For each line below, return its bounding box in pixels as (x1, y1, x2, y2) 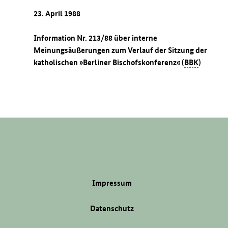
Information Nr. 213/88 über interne (34, 33, 158, 43)
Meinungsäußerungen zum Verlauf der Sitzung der (34, 45, 208, 55)
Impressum (92, 178, 132, 188)
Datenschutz (90, 204, 134, 214)
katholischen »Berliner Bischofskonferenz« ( (34, 58, 185, 68)
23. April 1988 (34, 9, 81, 19)
